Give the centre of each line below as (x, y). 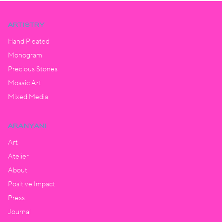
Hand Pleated (29, 42)
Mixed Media (28, 97)
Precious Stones (33, 70)
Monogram (25, 56)
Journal (19, 212)
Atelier (18, 157)
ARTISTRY (27, 25)
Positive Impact (31, 185)
